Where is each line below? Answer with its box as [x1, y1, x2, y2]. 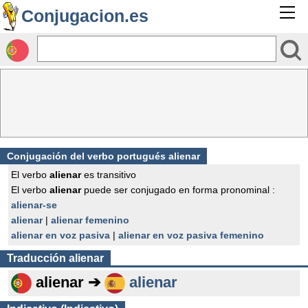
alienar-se [11, 199, 57, 210]
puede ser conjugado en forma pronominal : [81, 184, 275, 195]
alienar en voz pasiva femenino [118, 230, 264, 241]
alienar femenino [51, 214, 129, 225]
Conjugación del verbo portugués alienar [7, 151, 200, 162]
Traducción [7, 252, 69, 264]
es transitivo [81, 169, 136, 180]
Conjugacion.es [21, 6, 148, 25]
